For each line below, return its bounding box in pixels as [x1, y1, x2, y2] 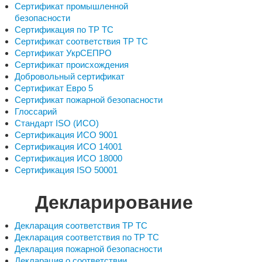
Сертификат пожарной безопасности [15, 95, 163, 105]
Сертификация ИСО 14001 [15, 142, 122, 151]
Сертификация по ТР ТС [15, 25, 113, 35]
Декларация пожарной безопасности [15, 244, 162, 254]
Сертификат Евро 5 [15, 83, 93, 93]
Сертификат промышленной [15, 1, 128, 11]
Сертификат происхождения [15, 60, 129, 70]
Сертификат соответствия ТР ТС [15, 36, 148, 46]
